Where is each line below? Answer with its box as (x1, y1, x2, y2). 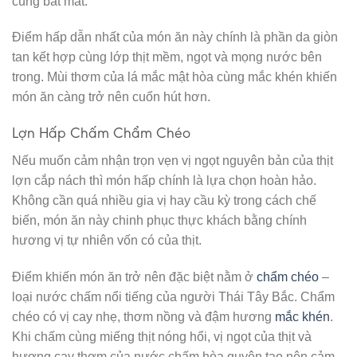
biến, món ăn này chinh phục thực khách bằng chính (12, 213, 307, 227)
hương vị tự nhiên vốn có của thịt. (12, 233, 202, 247)
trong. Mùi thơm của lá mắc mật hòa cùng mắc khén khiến (12, 70, 337, 84)
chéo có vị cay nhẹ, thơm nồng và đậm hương (12, 309, 275, 324)
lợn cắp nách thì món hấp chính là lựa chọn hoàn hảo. (12, 173, 316, 187)
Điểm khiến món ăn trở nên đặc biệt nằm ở (12, 269, 257, 284)
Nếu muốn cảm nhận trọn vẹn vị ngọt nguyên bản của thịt (12, 153, 333, 167)
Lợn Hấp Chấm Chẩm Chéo (12, 124, 190, 143)
